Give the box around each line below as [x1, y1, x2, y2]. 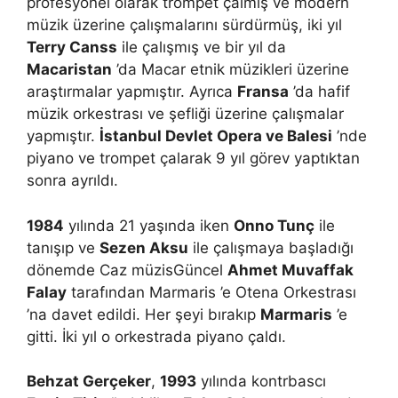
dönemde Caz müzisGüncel [27, 260, 227, 279]
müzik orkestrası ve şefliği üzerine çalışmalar [27, 105, 344, 123]
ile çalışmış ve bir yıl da [117, 38, 286, 56]
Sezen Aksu [99, 238, 188, 257]
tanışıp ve [27, 238, 99, 257]
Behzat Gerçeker [27, 372, 151, 390]
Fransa [237, 83, 289, 100]
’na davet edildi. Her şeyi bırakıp [27, 305, 260, 323]
